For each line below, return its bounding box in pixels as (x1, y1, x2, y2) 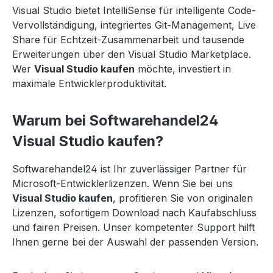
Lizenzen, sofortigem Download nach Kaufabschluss (12, 207, 257, 219)
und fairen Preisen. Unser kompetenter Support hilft (12, 221, 255, 233)
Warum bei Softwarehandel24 (12, 112, 219, 129)
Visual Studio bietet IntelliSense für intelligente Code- (12, 4, 256, 16)
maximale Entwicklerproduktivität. (12, 77, 166, 90)
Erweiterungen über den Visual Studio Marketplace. (12, 48, 251, 60)
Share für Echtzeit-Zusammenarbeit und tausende (12, 34, 244, 46)
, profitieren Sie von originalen (113, 192, 253, 204)
